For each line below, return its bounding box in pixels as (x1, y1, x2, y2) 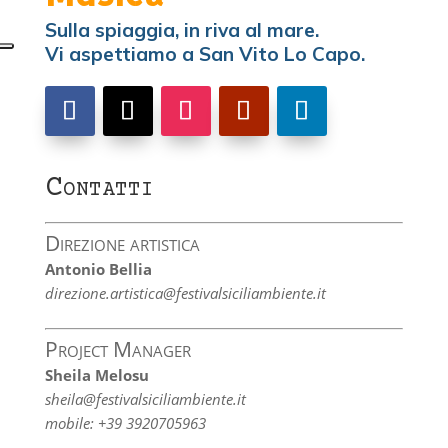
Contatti (44, 172, 154, 205)
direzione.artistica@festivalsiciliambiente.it (44, 283, 326, 303)
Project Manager (44, 334, 191, 363)
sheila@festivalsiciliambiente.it (44, 389, 246, 409)
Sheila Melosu (44, 365, 149, 385)
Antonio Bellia (44, 259, 152, 279)
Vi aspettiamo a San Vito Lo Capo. (44, 42, 365, 66)
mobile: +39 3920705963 (44, 413, 206, 433)
